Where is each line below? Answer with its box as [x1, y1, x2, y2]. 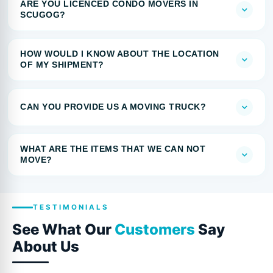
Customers [115, 221, 195, 239]
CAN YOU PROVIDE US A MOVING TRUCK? [20, 102, 206, 112]
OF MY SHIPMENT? [20, 60, 104, 70]
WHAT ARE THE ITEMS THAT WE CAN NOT [20, 144, 205, 154]
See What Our [12, 221, 115, 239]
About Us [12, 238, 79, 256]
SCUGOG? [20, 10, 66, 20]
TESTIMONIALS [33, 203, 109, 212]
